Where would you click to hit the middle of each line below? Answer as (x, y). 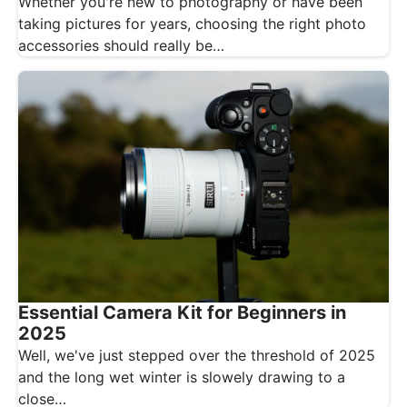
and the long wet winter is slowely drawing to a (182, 377)
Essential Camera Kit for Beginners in (182, 313)
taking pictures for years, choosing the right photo (192, 24)
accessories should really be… (121, 46)
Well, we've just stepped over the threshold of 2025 (197, 356)
